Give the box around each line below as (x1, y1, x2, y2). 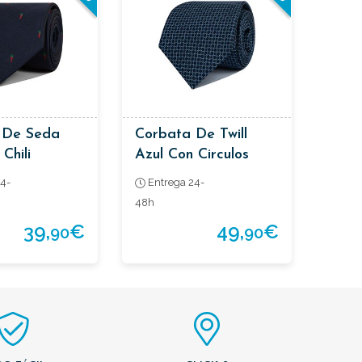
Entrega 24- (145, 176, 204, 189)
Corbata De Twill (135, 126, 247, 142)
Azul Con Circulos (135, 146, 249, 162)
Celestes (135, 166, 191, 183)
